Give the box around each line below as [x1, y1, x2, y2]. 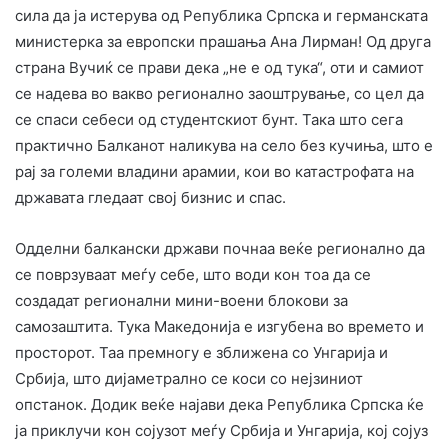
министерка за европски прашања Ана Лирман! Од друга [15, 31, 431, 51]
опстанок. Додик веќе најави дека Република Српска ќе [15, 394, 424, 414]
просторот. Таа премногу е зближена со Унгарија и [15, 342, 388, 362]
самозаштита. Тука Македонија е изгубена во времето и [15, 316, 424, 336]
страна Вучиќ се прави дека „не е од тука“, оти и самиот [15, 57, 424, 77]
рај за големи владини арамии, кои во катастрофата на [15, 161, 414, 181]
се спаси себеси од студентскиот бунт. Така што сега [15, 109, 403, 129]
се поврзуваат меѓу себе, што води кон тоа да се [15, 264, 371, 284]
